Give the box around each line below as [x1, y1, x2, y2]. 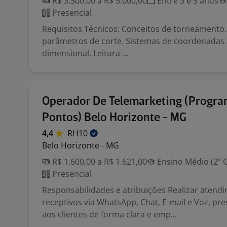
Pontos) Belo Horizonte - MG [42, 112, 186, 124]
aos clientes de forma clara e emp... [42, 209, 177, 220]
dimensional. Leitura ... [42, 48, 128, 59]
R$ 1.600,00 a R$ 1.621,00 [50, 156, 147, 167]
